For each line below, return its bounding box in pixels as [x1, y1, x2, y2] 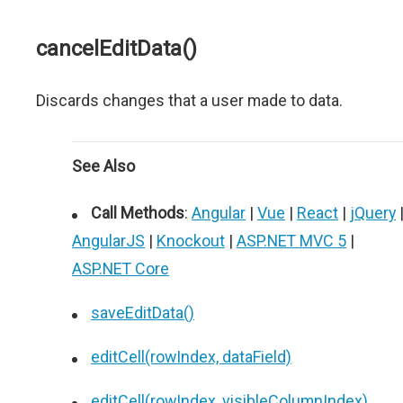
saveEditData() [91, 303, 194, 322]
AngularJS [72, 231, 145, 250]
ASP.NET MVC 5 [237, 231, 346, 250]
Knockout [157, 231, 225, 250]
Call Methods [91, 203, 184, 222]
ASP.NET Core [72, 259, 169, 278]
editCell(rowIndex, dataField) [91, 347, 291, 366]
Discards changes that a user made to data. [36, 91, 343, 110]
